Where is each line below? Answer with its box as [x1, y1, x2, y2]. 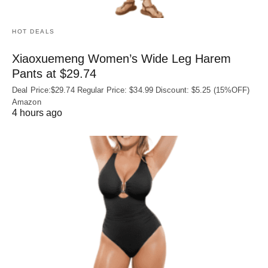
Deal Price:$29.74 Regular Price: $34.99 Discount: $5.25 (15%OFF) [12, 86, 250, 95]
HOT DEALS [12, 28, 55, 35]
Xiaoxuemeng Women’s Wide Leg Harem [12, 52, 231, 66]
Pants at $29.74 [12, 67, 96, 81]
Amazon [12, 98, 41, 107]
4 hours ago [12, 108, 62, 118]
